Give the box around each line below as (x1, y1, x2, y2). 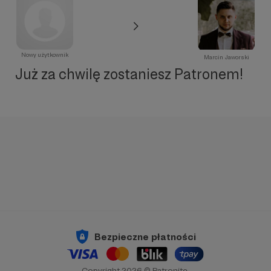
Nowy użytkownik (21, 51, 68, 58)
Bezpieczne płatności (94, 230, 196, 243)
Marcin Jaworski (203, 54, 249, 60)
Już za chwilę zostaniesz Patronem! (15, 65, 243, 83)
